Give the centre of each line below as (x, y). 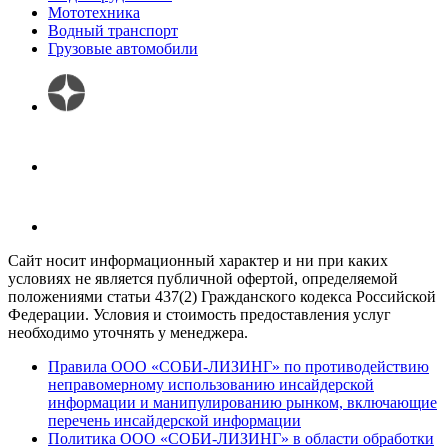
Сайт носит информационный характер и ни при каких (198, 261)
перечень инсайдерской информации (174, 421)
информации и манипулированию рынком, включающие (242, 403)
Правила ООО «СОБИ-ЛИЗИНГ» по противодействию (238, 367)
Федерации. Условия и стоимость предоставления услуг (199, 315)
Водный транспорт (113, 31)
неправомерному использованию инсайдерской (211, 385)
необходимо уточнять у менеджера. (128, 333)
